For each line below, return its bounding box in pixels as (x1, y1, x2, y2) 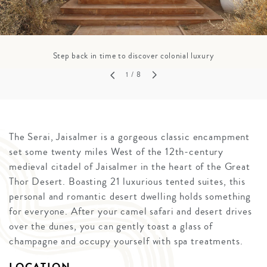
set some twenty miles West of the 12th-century (9, 144, 224, 160)
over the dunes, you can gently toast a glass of (9, 219, 213, 234)
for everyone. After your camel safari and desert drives (9, 204, 252, 219)
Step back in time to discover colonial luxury (52, 49, 215, 62)
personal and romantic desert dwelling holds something (9, 189, 252, 204)
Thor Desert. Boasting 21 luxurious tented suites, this (9, 174, 246, 190)
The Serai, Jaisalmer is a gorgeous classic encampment (9, 129, 250, 145)
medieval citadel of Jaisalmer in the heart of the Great (9, 159, 250, 175)
